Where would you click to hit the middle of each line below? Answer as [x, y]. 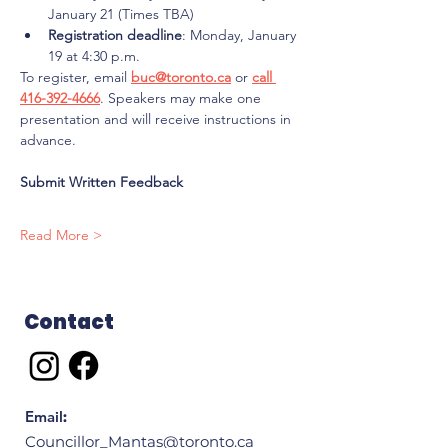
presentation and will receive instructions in [157, 119]
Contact [69, 322]
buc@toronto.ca [181, 77]
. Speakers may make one [182, 98]
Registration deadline [115, 35]
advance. [48, 140]
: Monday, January [241, 35]
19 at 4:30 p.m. [94, 56]
